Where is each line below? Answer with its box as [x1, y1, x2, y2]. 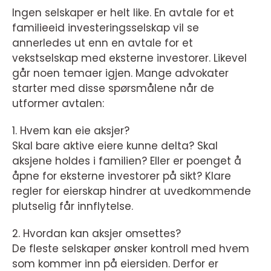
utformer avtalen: [12, 96, 104, 111]
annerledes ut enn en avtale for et [12, 36, 193, 51]
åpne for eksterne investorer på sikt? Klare [12, 169, 231, 184]
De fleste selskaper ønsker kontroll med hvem [12, 241, 249, 256]
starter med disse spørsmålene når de [12, 81, 214, 96]
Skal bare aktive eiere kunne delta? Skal [12, 139, 218, 154]
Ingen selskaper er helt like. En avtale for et [12, 5, 234, 21]
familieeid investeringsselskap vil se [12, 21, 199, 36]
